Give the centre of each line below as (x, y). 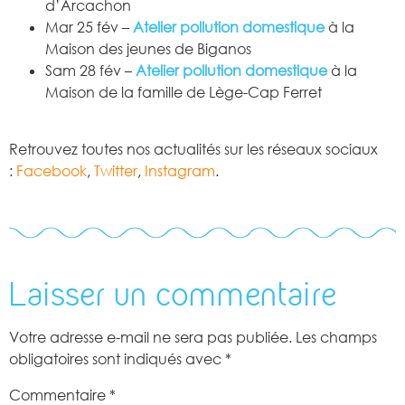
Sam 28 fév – (90, 71)
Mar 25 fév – (89, 28)
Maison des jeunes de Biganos (148, 49)
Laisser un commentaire (173, 295)
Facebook (52, 170)
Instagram (180, 170)
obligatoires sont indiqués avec (117, 359)
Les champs (336, 338)
